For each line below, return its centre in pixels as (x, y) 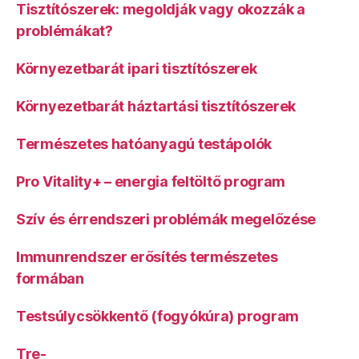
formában (50, 278)
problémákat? (65, 31)
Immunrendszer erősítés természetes (147, 257)
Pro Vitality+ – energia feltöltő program (151, 182)
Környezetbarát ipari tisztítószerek (137, 69)
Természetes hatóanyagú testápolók (144, 144)
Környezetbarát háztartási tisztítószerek (156, 106)
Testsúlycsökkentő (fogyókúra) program (158, 316)
